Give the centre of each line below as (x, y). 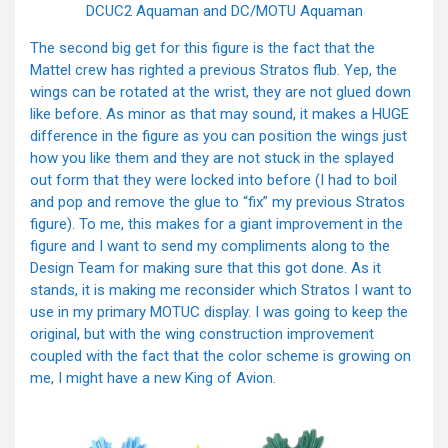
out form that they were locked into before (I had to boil (213, 180)
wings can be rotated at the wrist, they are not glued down (220, 92)
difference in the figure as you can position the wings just (218, 136)
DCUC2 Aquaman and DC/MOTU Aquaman (224, 11)
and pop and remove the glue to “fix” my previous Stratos (217, 202)
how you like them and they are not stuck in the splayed (212, 158)
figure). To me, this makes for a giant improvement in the (216, 224)
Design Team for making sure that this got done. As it (205, 268)
